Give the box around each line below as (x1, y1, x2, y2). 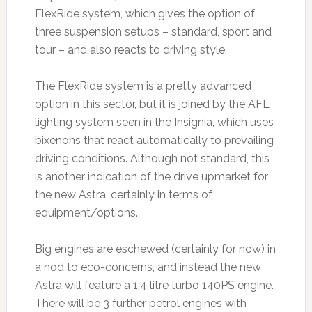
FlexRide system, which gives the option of (34, 6, 255, 20)
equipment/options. (34, 205, 138, 219)
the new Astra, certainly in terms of (34, 187, 212, 201)
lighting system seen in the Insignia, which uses (34, 115, 274, 129)
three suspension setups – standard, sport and (34, 24, 272, 38)
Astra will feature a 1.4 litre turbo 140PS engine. (34, 278, 274, 292)
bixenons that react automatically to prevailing (34, 133, 274, 147)
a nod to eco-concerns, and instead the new (34, 260, 261, 274)
